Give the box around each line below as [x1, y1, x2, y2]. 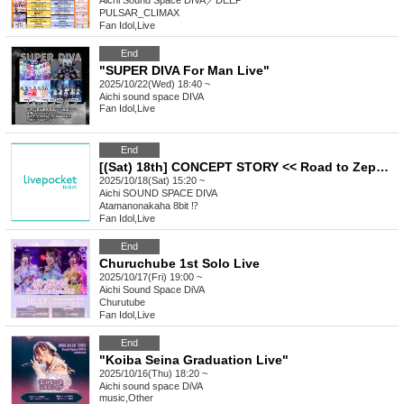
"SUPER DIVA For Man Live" [99, 63, 270, 78]
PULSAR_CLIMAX [99, 7, 179, 19]
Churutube [99, 297, 145, 308]
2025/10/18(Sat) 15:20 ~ [99, 175, 205, 187]
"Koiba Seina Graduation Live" [99, 353, 289, 368]
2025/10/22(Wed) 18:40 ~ [99, 78, 210, 90]
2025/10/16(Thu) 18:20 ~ [99, 368, 207, 380]
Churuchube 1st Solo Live [99, 256, 260, 271]
